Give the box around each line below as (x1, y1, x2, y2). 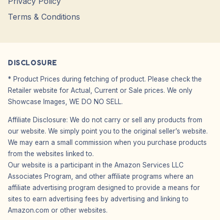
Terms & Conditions (8, 12, 80, 22)
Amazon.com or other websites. (8, 206, 108, 214)
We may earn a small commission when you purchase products (8, 138, 207, 146)
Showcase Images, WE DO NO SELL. (8, 98, 123, 106)
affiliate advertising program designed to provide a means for (8, 183, 200, 192)
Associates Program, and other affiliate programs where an (8, 172, 193, 180)
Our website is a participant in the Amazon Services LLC (8, 161, 184, 169)
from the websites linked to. (8, 149, 94, 158)
